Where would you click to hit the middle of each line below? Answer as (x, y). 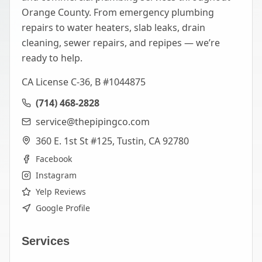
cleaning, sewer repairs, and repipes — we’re (121, 43)
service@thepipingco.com (93, 122)
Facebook (54, 159)
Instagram (56, 175)
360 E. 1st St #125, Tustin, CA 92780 (112, 141)
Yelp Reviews (61, 192)
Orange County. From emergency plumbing (118, 12)
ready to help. (52, 58)
